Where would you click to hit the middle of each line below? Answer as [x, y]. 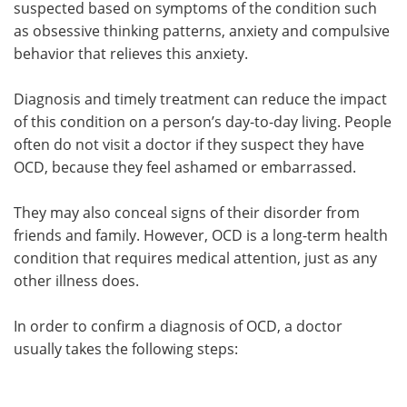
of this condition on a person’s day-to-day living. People [203, 121]
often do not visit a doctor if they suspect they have [189, 144]
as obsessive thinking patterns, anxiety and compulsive [202, 30]
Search [101, 77]
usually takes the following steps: [126, 348]
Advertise [305, 35]
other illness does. [76, 280]
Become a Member [305, 77]
